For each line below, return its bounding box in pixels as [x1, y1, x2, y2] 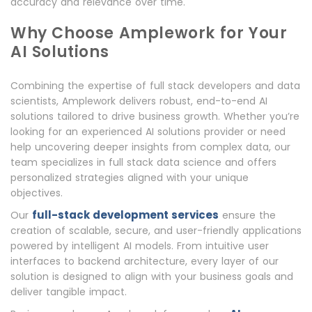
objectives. [10, 186, 63, 201]
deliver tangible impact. [10, 285, 127, 299]
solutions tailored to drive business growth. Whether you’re [10, 109, 299, 124]
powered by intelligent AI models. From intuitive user [10, 239, 269, 253]
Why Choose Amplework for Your [10, 22, 288, 45]
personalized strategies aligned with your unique [10, 171, 249, 185]
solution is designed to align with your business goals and [10, 270, 293, 284]
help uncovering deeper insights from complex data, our [10, 140, 290, 155]
